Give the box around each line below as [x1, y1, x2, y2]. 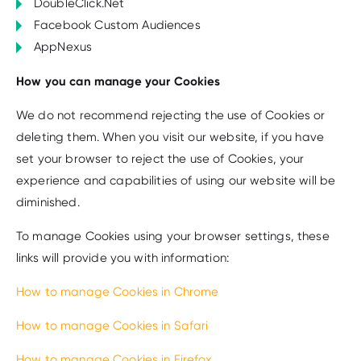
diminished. [16, 195, 80, 210]
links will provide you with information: [16, 251, 229, 265]
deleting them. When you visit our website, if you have [16, 130, 325, 144]
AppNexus [34, 39, 93, 54]
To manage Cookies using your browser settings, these [16, 229, 330, 243]
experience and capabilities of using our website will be [16, 173, 336, 188]
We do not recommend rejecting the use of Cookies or [16, 108, 326, 122]
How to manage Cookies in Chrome [16, 284, 219, 299]
